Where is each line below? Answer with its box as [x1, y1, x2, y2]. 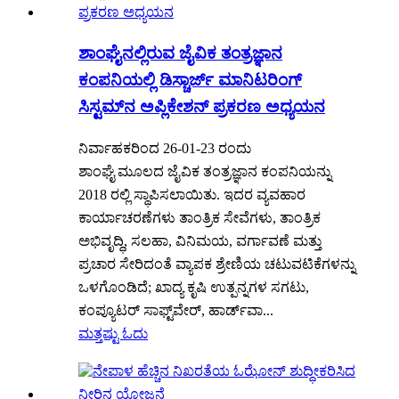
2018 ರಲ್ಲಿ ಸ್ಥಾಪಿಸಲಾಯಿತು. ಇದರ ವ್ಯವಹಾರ [78, 187, 305, 203]
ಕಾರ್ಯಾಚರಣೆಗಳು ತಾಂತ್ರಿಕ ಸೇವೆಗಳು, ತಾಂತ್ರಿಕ [78, 210, 321, 226]
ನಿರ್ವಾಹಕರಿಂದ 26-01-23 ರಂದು [78, 141, 251, 157]
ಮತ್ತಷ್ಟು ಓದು [78, 326, 148, 342]
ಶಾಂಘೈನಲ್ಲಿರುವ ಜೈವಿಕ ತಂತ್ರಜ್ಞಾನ [78, 43, 282, 62]
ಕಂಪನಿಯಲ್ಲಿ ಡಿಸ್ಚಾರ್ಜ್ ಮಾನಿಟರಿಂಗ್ [78, 69, 302, 89]
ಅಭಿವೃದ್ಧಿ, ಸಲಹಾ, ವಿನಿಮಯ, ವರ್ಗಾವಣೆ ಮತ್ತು [78, 233, 322, 249]
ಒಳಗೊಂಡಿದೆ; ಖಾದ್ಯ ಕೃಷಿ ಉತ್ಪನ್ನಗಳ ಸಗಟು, [78, 280, 309, 296]
